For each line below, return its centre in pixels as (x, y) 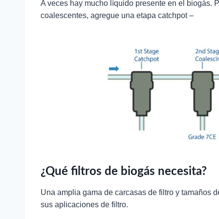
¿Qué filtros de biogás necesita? (124, 172)
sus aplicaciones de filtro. (84, 205)
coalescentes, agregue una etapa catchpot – (117, 15)
